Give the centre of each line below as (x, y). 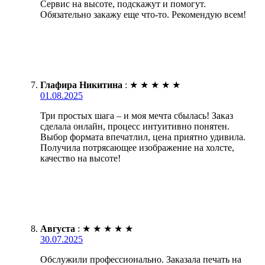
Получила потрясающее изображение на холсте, (137, 147)
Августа (58, 228)
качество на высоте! (80, 158)
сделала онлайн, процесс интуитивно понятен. (135, 126)
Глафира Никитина (81, 85)
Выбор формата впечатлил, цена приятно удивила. (143, 137)
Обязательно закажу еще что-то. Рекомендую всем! (143, 14)
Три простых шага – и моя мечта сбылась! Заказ (137, 115)
